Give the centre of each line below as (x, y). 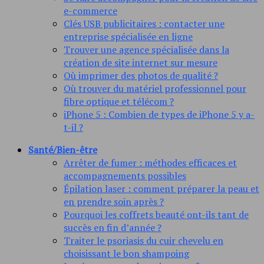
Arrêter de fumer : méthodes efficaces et (150, 163)
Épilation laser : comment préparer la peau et (161, 189)
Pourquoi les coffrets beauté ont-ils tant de (156, 215)
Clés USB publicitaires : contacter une (144, 24)
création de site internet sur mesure (141, 63)
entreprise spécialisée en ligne (128, 37)
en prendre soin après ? (114, 202)
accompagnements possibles (125, 176)
